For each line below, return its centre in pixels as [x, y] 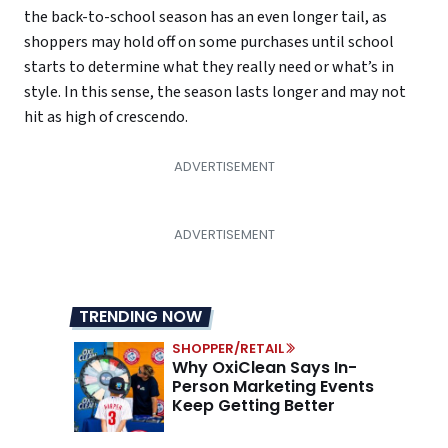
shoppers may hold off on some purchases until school [209, 42]
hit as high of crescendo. [108, 117]
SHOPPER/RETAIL [228, 349]
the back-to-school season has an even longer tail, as [205, 17]
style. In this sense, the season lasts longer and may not [215, 92]
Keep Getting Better [253, 406]
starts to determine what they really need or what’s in [209, 67]
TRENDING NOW [140, 317]
